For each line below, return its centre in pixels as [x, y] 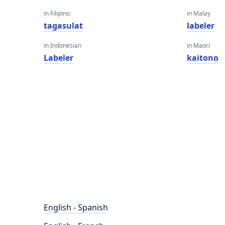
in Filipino [57, 13]
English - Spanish [76, 207]
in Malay [199, 13]
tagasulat [63, 26]
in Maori [199, 45]
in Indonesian [63, 45]
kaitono [203, 58]
